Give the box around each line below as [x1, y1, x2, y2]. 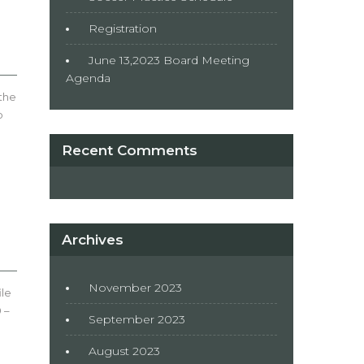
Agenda [66, 71, 110, 85]
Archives [62, 232, 123, 248]
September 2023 [89, 312, 185, 327]
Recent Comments [62, 142, 197, 158]
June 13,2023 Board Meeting [89, 53, 249, 67]
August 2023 [89, 344, 160, 358]
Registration [89, 21, 157, 36]
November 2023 [89, 280, 182, 295]
